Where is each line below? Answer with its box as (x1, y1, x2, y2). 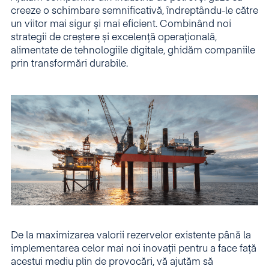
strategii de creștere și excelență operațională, (11, 33, 217, 43)
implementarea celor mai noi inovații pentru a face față (11, 244, 256, 254)
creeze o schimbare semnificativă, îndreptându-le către (11, 7, 258, 16)
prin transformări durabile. (11, 59, 128, 69)
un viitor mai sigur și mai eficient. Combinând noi (11, 20, 231, 29)
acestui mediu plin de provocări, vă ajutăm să (11, 258, 213, 267)
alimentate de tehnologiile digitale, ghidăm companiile (11, 46, 255, 56)
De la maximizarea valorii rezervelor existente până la (11, 231, 251, 241)
